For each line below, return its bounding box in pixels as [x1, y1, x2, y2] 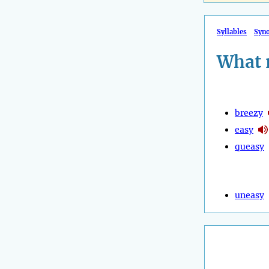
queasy [235, 141, 264, 152]
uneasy [235, 189, 264, 201]
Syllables [217, 28, 247, 37]
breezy [235, 107, 263, 118]
